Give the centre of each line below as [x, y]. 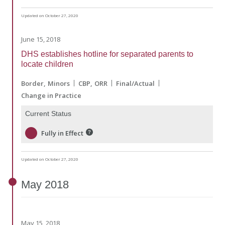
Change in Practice [51, 95]
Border [32, 83]
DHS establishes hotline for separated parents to [107, 54]
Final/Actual [135, 83]
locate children [47, 64]
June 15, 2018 [41, 39]
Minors [59, 83]
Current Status [48, 113]
